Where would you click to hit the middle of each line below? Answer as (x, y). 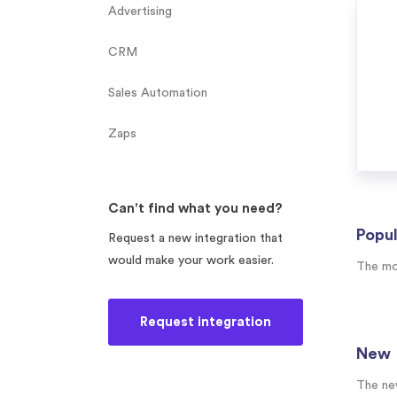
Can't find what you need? (195, 209)
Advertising (140, 12)
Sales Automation (158, 93)
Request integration (206, 322)
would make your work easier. (191, 261)
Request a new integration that (195, 238)
